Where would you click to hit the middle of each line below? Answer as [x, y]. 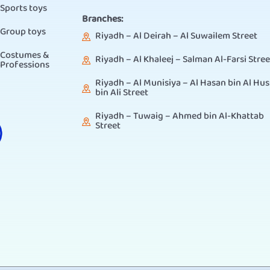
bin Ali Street [122, 93]
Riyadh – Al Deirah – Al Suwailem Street [177, 37]
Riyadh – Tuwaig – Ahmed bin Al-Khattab [180, 117]
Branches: [102, 19]
